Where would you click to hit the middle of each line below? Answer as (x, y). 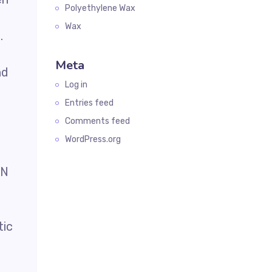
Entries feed (89, 103)
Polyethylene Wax (100, 8)
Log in (76, 85)
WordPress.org (93, 139)
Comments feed (97, 121)
